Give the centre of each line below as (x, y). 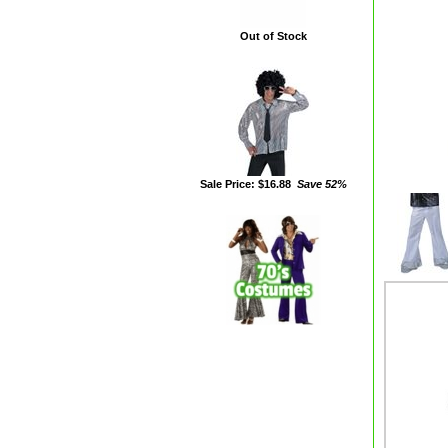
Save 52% (318, 184)
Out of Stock (273, 36)
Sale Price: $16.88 (245, 184)
